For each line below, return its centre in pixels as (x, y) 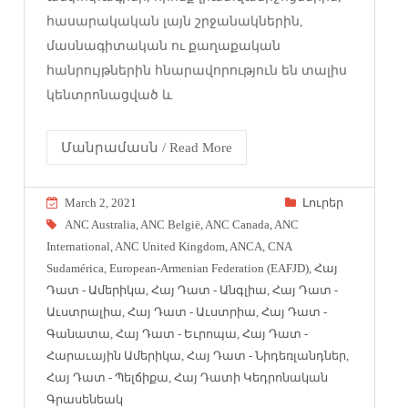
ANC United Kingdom (170, 246)
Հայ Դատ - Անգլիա (209, 290)
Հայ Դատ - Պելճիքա (108, 377)
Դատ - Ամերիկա (97, 290)
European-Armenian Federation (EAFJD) (209, 268)
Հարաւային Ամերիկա (114, 355)
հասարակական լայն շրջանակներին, (175, 21)
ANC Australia (101, 224)
